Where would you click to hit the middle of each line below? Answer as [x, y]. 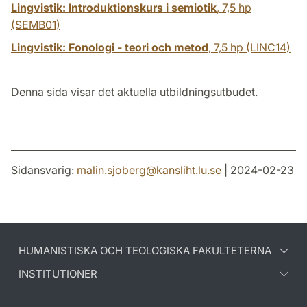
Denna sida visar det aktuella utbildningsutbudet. [134, 91]
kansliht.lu [182, 170]
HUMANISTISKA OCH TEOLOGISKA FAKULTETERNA [145, 250]
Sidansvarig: [44, 170]
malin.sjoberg [111, 170]
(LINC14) [267, 47]
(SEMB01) [36, 24]
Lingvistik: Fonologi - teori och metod [110, 47]
